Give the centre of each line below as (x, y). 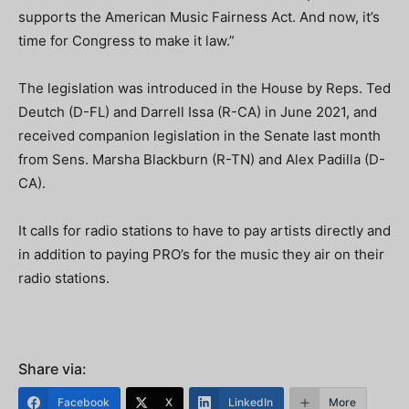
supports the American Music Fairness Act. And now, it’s (199, 17)
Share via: (52, 369)
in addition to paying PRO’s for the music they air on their (201, 255)
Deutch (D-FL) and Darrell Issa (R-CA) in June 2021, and (198, 112)
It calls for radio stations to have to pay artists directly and (204, 231)
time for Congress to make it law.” (126, 41)
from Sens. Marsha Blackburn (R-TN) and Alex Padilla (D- (202, 160)
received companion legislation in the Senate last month (199, 136)
